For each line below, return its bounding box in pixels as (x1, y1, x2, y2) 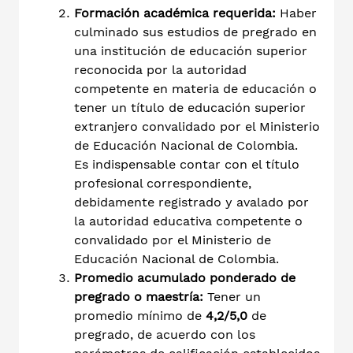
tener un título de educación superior (74, 99, 306, 115)
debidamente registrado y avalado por (74, 194, 309, 210)
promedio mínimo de (74, 307, 206, 323)
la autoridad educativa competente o (74, 213, 303, 229)
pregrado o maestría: (74, 288, 203, 304)
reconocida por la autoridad (74, 61, 247, 77)
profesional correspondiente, (74, 175, 251, 191)
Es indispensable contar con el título (74, 156, 299, 172)
